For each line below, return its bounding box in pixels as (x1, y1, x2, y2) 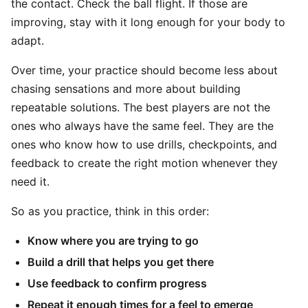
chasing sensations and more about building (11, 82, 241, 96)
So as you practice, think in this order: (11, 204, 209, 218)
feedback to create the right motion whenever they (11, 156, 278, 170)
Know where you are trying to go (27, 234, 199, 247)
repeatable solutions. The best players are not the (11, 100, 270, 114)
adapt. (11, 34, 44, 47)
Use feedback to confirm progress (27, 276, 207, 290)
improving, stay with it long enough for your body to (11, 15, 285, 29)
